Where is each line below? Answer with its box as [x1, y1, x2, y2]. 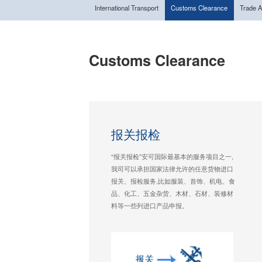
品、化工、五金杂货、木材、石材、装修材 [111, 188, 234, 198]
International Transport [95, 2, 159, 12]
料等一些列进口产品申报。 [111, 200, 189, 210]
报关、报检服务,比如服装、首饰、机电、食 [111, 175, 236, 185]
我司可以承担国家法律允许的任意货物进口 [111, 163, 234, 173]
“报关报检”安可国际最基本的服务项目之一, [111, 151, 234, 161]
